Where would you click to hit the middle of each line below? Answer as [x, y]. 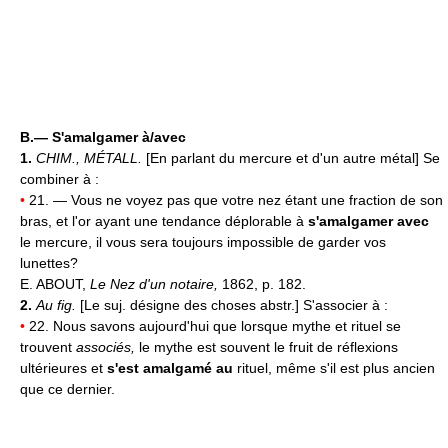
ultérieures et [63, 367]
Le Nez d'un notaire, [156, 283]
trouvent [48, 346]
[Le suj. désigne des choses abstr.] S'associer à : [234, 304]
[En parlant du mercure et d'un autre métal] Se [293, 157]
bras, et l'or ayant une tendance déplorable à [164, 220]
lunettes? [49, 262]
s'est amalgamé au [170, 367]
